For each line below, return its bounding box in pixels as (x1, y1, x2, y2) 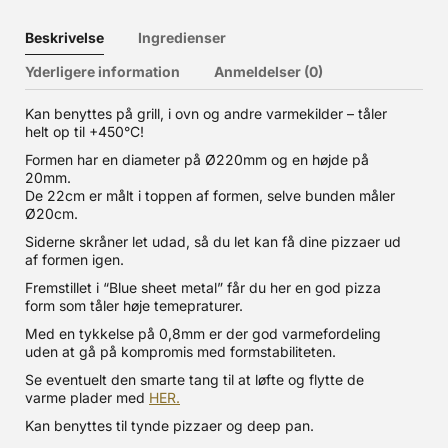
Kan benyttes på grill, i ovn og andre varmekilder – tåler (25, 105, 387, 122)
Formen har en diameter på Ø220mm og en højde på (25, 151, 369, 168)
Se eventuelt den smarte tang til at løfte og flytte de (25, 371, 364, 388)
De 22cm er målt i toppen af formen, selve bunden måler (25, 187, 395, 204)
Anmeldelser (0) (214, 63, 323, 80)
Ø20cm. (25, 205, 78, 222)
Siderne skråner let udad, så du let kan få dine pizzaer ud (25, 233, 401, 250)
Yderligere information (25, 63, 180, 80)
